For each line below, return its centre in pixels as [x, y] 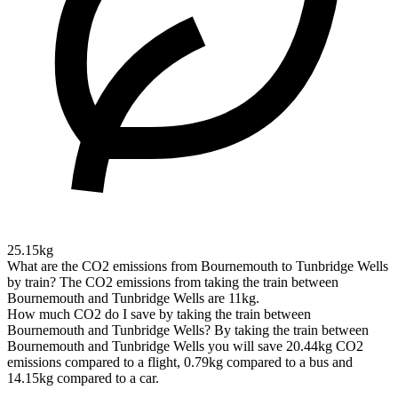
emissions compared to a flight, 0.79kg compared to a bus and [180, 362]
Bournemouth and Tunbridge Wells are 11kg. [133, 298]
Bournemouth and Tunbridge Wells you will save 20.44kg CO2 [185, 346]
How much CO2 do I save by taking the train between [159, 314]
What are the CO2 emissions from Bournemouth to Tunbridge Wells [198, 267]
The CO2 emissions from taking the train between [199, 283]
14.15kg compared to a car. [83, 378]
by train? [32, 283]
